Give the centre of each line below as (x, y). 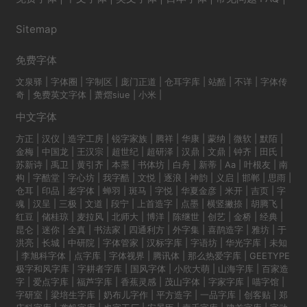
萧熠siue (112, 95)
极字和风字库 (42, 269)
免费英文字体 (59, 95)
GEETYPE (269, 256)
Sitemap (36, 29)
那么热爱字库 (214, 256)
